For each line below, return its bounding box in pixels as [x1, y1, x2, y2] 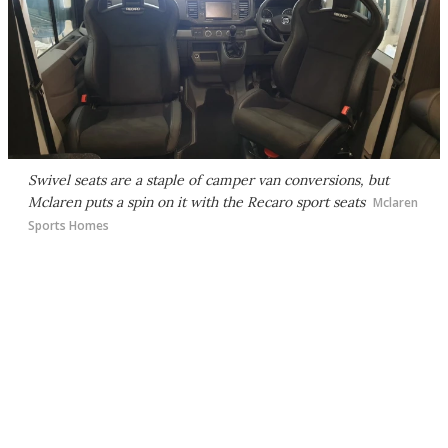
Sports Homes [28, 216, 109, 234]
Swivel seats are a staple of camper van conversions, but [28, 170, 389, 189]
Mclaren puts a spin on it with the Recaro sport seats [28, 192, 365, 211]
